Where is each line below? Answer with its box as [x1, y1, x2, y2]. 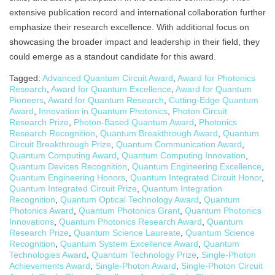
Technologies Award [9, 250, 87, 260]
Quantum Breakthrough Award [100, 128, 218, 139]
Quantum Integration [142, 184, 222, 194]
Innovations [9, 217, 54, 227]
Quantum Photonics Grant [79, 206, 180, 216]
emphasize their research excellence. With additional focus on [9, 22, 249, 33]
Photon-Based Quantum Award [74, 117, 194, 128]
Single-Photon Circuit [181, 261, 263, 271]
